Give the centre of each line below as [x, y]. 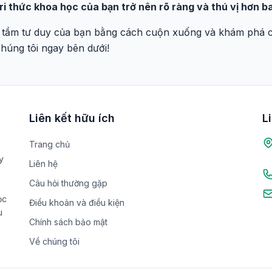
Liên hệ [43, 164]
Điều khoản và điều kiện [77, 202]
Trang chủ [49, 144]
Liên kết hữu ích [72, 118]
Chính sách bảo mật [68, 222]
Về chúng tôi [54, 241]
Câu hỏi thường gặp [68, 183]
